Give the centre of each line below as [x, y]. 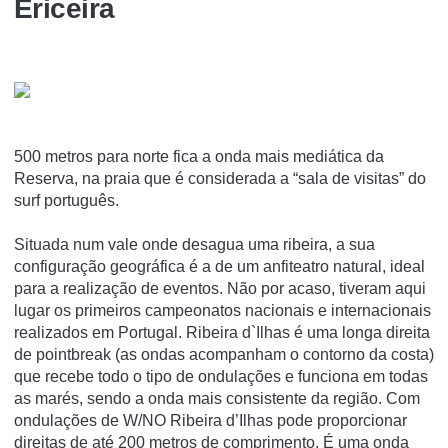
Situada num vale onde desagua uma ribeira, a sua [194, 244]
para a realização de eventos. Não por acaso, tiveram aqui [220, 288]
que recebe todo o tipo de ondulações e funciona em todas [221, 376]
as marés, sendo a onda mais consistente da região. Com [217, 398]
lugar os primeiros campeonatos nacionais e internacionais [222, 310]
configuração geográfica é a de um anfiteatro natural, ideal [219, 266]
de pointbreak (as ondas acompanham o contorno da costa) [224, 354]
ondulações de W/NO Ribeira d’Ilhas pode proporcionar [210, 420]
